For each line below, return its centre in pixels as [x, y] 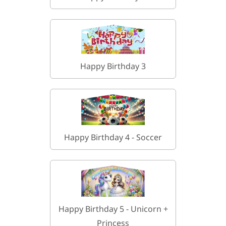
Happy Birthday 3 [113, 66]
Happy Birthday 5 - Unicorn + [113, 209]
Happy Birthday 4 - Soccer [113, 137]
